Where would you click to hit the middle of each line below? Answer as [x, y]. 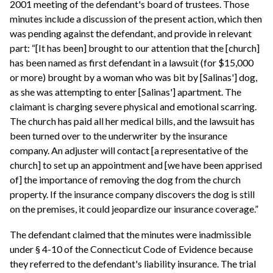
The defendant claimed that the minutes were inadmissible [130, 234]
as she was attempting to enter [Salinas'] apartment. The [126, 92]
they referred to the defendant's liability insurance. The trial [133, 263]
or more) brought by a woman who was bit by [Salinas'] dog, [133, 77]
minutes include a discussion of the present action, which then [136, 19]
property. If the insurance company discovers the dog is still [132, 194]
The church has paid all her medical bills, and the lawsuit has [132, 121]
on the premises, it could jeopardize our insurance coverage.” [134, 209]
